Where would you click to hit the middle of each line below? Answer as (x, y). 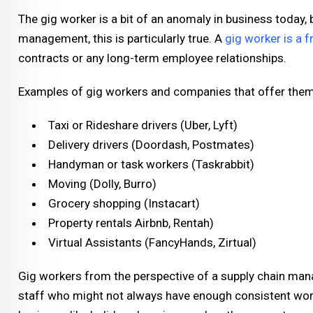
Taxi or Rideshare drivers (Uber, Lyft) (143, 125)
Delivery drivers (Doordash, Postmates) (151, 144)
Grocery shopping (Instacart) (124, 203)
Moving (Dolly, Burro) (102, 183)
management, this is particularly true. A (122, 38)
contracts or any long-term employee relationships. (152, 58)
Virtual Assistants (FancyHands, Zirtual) (152, 242)
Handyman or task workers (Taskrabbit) (151, 164)
